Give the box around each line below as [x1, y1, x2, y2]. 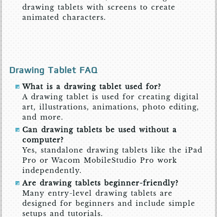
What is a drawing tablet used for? [22, 82, 162, 92]
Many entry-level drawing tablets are [22, 189, 173, 198]
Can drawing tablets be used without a [22, 125, 177, 135]
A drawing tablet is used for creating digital [22, 93, 200, 102]
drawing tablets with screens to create [22, 3, 176, 12]
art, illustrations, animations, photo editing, [22, 103, 200, 112]
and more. [22, 113, 64, 122]
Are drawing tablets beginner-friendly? [22, 179, 179, 188]
